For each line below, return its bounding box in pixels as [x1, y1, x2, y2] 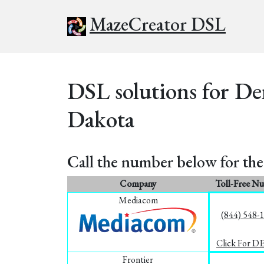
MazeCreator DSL [90, 12, 226, 37]
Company [120, 177, 156, 190]
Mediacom [118, 194, 158, 206]
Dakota [67, 104, 134, 134]
